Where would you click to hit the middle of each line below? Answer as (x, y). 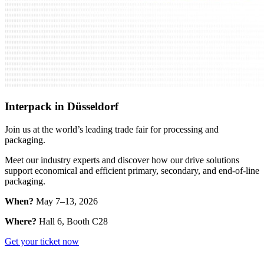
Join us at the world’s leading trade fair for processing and (112, 129)
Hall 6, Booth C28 (72, 221)
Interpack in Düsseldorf (62, 106)
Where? (21, 221)
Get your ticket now (42, 241)
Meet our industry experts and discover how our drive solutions (122, 160)
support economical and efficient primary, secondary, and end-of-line (132, 170)
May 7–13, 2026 (66, 201)
